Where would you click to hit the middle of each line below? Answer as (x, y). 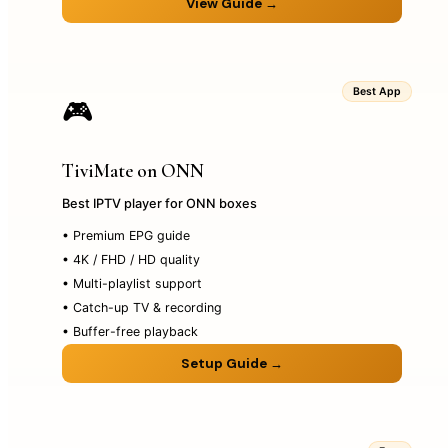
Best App (377, 91)
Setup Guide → (232, 363)
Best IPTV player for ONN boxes (159, 203)
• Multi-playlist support (132, 283)
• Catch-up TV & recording (142, 307)
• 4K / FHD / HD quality (131, 259)
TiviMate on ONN (133, 171)
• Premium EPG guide (126, 235)
